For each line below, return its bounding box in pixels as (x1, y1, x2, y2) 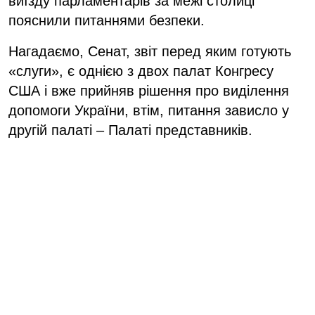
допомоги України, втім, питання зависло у (8, 102, 289, 118)
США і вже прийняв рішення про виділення (8, 82, 289, 98)
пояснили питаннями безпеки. (8, 12, 205, 28)
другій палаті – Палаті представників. (8, 122, 257, 138)
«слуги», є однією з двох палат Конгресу (8, 63, 274, 79)
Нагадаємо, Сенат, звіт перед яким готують (8, 43, 291, 59)
